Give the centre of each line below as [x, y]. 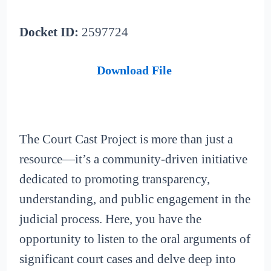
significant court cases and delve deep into [128, 259]
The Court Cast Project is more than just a [126, 139]
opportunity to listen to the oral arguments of [135, 239]
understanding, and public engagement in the [135, 199]
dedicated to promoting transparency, [115, 179]
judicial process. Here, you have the [111, 219]
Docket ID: [49, 32]
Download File [134, 70]
